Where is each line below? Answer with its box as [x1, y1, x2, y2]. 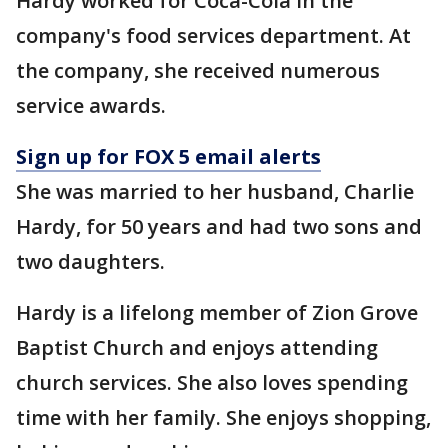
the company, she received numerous [16, 57, 380, 85]
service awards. [16, 92, 166, 120]
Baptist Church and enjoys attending [16, 334, 378, 362]
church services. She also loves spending [16, 369, 408, 397]
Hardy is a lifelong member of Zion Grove [16, 299, 418, 327]
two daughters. [16, 248, 165, 276]
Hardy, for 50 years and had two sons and [16, 213, 422, 241]
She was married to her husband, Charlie [16, 178, 414, 206]
